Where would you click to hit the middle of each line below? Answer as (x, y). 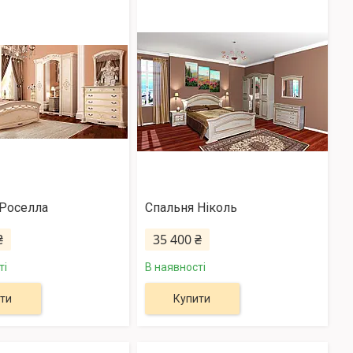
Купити (192, 299)
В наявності (175, 268)
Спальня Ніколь (191, 208)
